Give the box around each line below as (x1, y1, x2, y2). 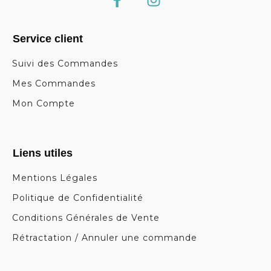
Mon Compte (12, 98, 75, 109)
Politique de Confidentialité (12, 192, 143, 203)
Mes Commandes (12, 78, 96, 89)
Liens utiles (13, 147, 73, 159)
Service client (13, 33, 83, 45)
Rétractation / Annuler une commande (12, 232, 197, 243)
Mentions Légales (12, 172, 97, 183)
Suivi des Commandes (12, 58, 118, 69)
